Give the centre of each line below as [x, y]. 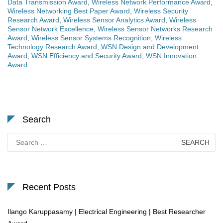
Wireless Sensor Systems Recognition [91, 38]
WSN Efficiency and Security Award [87, 56]
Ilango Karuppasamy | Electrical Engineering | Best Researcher [107, 212]
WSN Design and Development [150, 47]
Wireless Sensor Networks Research [155, 29]
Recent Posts [49, 187]
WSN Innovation [171, 56]
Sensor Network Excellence [51, 29]
